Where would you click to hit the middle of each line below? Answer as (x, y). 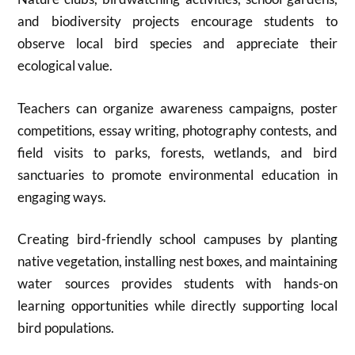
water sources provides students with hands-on (177, 283)
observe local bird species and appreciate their (177, 43)
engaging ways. (62, 197)
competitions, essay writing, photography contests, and (177, 130)
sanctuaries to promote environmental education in (177, 174)
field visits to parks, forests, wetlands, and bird (177, 152)
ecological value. (65, 65)
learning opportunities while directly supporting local (177, 305)
